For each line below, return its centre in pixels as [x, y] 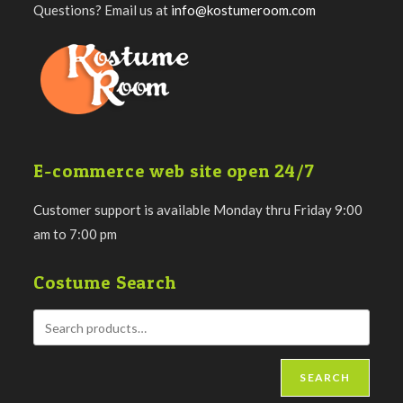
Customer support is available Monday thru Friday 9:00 [198, 210]
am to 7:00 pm [76, 234]
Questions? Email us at [103, 10]
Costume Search [105, 283]
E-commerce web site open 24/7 [174, 171]
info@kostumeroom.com [244, 10]
